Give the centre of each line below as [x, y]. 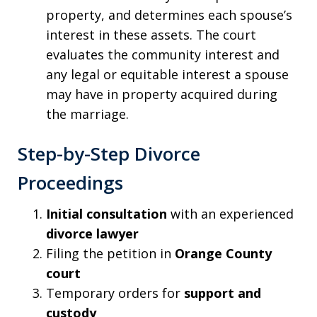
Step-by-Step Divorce [109, 153]
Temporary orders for [115, 293]
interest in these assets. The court [151, 35]
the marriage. [87, 114]
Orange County [223, 253]
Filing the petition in [110, 253]
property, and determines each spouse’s [169, 15]
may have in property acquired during [162, 94]
